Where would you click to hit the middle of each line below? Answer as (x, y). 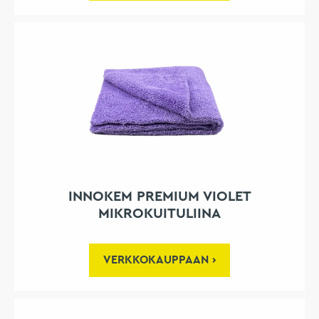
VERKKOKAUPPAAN (156, 260)
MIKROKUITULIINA (159, 214)
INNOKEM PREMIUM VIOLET (159, 197)
